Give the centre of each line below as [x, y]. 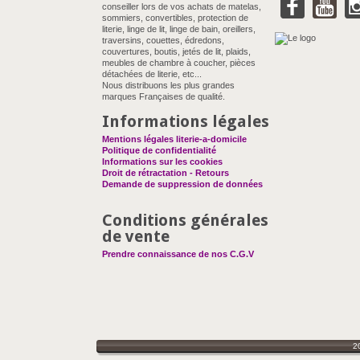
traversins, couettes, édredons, [163, 40]
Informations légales [186, 121]
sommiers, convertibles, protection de [175, 18]
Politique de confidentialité [159, 150]
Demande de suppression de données [182, 184]
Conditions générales [185, 220]
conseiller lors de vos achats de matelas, [182, 6]
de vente [136, 236]
